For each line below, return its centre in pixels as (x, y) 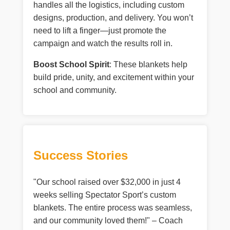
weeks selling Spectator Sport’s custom (104, 195)
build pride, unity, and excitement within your (113, 78)
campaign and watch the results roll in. (103, 44)
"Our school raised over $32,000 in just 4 (107, 182)
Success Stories (80, 156)
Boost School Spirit (71, 65)
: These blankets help (148, 65)
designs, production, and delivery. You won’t (113, 18)
